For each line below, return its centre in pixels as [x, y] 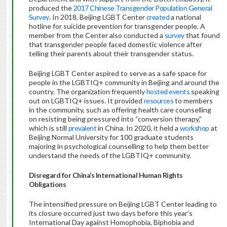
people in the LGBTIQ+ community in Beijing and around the [124, 83]
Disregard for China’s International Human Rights [106, 175]
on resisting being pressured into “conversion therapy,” [115, 119]
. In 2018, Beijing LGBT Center [98, 17]
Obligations [47, 184]
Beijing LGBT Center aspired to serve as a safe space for [118, 73]
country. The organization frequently [87, 92]
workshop [194, 128]
